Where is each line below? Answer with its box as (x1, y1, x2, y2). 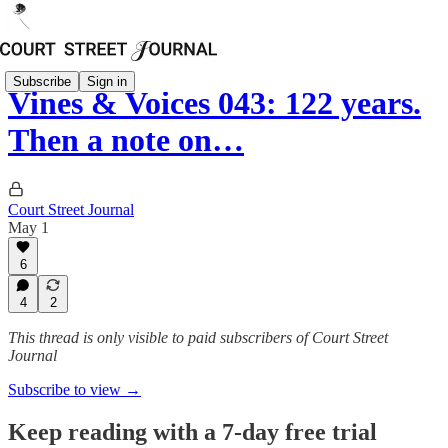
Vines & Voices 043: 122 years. (8, 85, 421, 122)
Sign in (87, 73, 127, 89)
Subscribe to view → (8, 381, 141, 398)
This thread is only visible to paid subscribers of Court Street (8, 329, 388, 346)
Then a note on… (8, 122, 244, 159)
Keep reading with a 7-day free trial (8, 418, 377, 445)
